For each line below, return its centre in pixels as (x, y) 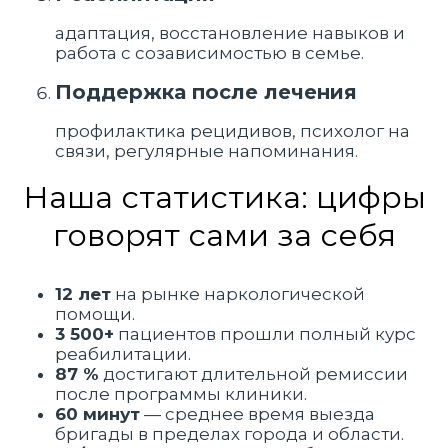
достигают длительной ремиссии (253, 373)
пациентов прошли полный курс (265, 333)
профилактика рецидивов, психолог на (232, 130)
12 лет (83, 293)
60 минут (97, 413)
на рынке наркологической (238, 293)
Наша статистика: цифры (224, 196)
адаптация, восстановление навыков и (230, 32)
